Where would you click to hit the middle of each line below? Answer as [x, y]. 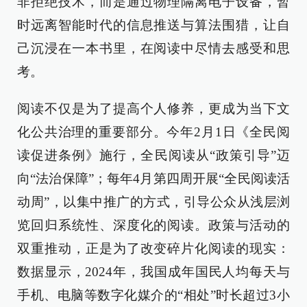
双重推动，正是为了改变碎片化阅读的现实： [153, 248]
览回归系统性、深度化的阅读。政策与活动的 [153, 225]
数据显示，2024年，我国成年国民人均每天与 [153, 271]
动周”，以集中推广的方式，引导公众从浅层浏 [153, 201]
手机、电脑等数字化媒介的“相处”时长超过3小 [153, 295]
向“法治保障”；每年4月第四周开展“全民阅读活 [153, 178]
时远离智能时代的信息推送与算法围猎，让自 [153, 25]
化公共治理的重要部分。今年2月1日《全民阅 [153, 132]
